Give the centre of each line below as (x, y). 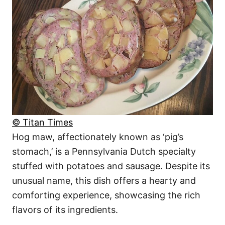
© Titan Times (42, 122)
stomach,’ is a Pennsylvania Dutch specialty (104, 151)
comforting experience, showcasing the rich (106, 195)
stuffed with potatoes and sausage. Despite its (111, 166)
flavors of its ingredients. (65, 209)
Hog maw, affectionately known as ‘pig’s (98, 137)
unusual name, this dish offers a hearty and (104, 180)
